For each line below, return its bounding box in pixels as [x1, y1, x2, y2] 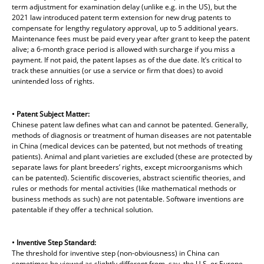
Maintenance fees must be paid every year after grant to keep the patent [12, 33, 250, 44]
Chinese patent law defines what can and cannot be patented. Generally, [12, 119, 248, 130]
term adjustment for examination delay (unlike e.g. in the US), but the [12, 1, 237, 12]
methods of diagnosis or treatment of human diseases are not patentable [12, 130, 252, 140]
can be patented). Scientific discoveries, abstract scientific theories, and [12, 172, 245, 183]
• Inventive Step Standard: [12, 237, 96, 247]
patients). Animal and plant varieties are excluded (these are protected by [12, 151, 252, 161]
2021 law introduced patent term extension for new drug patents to [12, 12, 231, 22]
